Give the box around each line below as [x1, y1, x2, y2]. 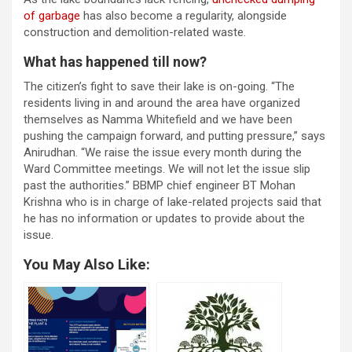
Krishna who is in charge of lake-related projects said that [24, 195, 321, 210]
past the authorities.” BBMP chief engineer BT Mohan [24, 178, 295, 193]
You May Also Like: [24, 256, 150, 274]
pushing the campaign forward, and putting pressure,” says [24, 129, 325, 144]
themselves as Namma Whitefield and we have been [24, 112, 292, 127]
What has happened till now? [24, 53, 207, 71]
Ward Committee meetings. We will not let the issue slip [24, 162, 310, 177]
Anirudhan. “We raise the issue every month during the [24, 145, 302, 160]
